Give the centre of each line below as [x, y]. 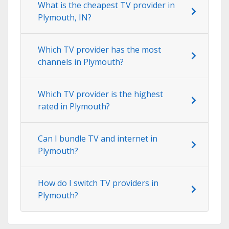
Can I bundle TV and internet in [98, 138]
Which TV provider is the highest [100, 94]
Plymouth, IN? [65, 17]
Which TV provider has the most [99, 49]
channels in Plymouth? [81, 62]
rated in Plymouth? [74, 106]
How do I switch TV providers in [98, 183]
